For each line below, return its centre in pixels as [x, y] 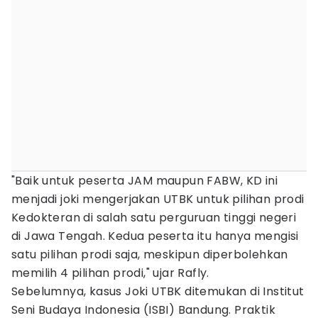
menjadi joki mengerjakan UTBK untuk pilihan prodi [158, 199]
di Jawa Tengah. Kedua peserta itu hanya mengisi [155, 236]
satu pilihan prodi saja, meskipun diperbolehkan [150, 254]
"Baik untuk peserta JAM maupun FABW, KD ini [145, 181]
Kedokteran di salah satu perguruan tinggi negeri [154, 218]
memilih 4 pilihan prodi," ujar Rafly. [110, 273]
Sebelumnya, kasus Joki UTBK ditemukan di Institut [158, 291]
